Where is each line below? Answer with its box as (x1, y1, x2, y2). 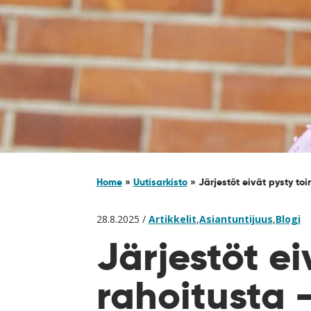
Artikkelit (148, 212, 196, 226)
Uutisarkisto (133, 176, 187, 188)
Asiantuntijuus (199, 212, 273, 226)
